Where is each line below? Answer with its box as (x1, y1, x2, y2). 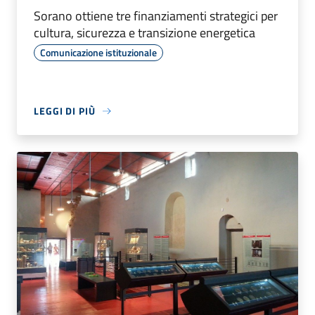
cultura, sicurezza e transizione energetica (34, 23, 255, 43)
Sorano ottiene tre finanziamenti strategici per (34, 6, 278, 26)
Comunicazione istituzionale (40, 45, 157, 60)
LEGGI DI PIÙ (34, 103, 96, 119)
